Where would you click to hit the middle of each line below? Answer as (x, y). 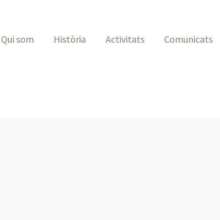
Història (70, 39)
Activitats (125, 39)
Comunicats (188, 39)
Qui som (17, 39)
